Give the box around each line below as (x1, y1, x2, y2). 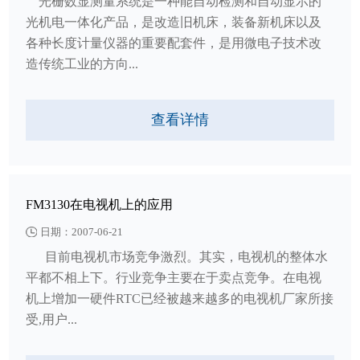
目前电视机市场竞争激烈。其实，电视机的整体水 (26, 249, 329, 264)
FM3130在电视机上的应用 (26, 198, 174, 212)
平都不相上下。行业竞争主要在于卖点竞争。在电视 (26, 270, 322, 284)
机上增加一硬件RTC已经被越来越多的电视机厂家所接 (26, 291, 334, 305)
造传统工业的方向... (26, 56, 139, 71)
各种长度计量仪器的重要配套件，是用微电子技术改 (26, 35, 322, 50)
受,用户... (26, 312, 78, 326)
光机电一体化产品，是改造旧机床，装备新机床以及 (26, 14, 322, 29)
